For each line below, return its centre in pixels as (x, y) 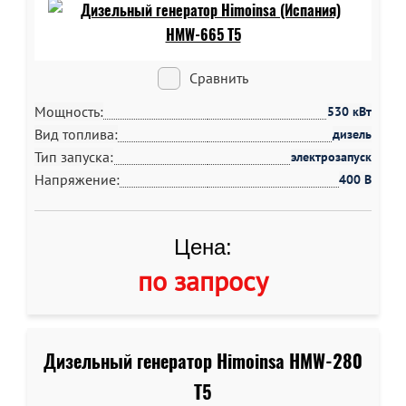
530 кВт (349, 111)
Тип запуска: (74, 157)
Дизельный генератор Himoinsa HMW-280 (203, 361)
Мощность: (69, 111)
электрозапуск (331, 157)
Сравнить (219, 78)
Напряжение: (77, 179)
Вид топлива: (76, 134)
